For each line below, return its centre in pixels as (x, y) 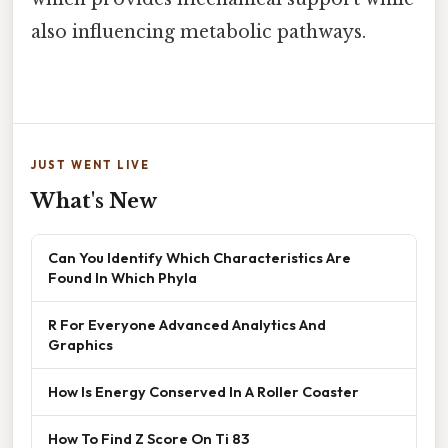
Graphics (80, 345)
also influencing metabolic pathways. (198, 31)
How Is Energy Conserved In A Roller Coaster (203, 392)
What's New (94, 201)
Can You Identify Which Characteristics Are (199, 258)
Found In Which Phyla (122, 278)
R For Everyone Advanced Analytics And (187, 325)
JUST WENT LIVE (90, 165)
